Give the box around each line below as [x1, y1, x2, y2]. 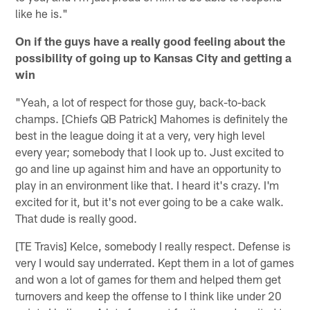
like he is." [15, 6, 69, 20]
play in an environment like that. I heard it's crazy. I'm [15, 177, 280, 192]
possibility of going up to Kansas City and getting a [15, 50, 292, 64]
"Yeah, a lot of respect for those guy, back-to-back [15, 94, 266, 109]
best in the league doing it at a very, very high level [15, 127, 266, 142]
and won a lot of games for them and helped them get [15, 271, 282, 286]
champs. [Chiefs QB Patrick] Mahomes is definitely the [15, 111, 289, 125]
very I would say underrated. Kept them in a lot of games [15, 255, 295, 269]
